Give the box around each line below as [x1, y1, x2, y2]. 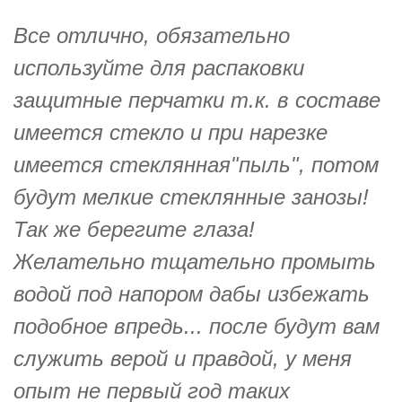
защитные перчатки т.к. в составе [13, 87, 380, 112]
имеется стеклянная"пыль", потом [13, 152, 379, 177]
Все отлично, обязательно [13, 22, 290, 48]
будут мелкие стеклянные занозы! [13, 184, 369, 209]
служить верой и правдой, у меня [13, 345, 352, 371]
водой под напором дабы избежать [13, 281, 370, 306]
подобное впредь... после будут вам [13, 313, 380, 338]
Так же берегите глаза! [13, 216, 255, 241]
